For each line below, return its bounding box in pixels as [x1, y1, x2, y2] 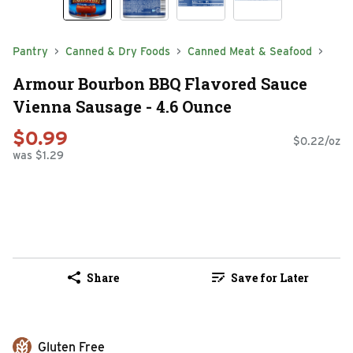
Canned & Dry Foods [65, 45, 170, 58]
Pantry [13, 45, 48, 58]
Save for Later [230, 269, 309, 285]
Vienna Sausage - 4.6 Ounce [13, 95, 232, 117]
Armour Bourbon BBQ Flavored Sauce [13, 72, 307, 94]
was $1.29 [13, 149, 64, 162]
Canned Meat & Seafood [188, 45, 312, 58]
